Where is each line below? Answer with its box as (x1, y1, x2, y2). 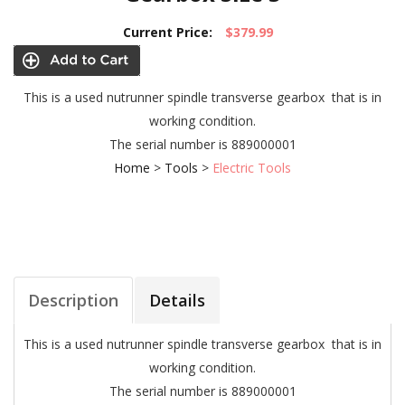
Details (149, 289, 205, 311)
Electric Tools (212, 159, 291, 176)
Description (28, 289, 118, 311)
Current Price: (123, 24, 212, 41)
